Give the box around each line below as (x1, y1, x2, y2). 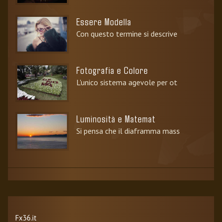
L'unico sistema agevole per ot (76, 77, 177, 87)
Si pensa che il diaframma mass (76, 125, 180, 136)
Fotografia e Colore (76, 63, 148, 76)
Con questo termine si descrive (76, 28, 177, 39)
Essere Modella (76, 15, 131, 27)
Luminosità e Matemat (76, 112, 156, 124)
